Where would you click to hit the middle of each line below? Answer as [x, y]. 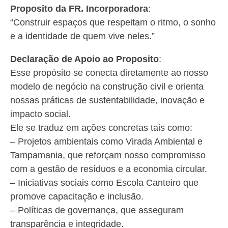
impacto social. [40, 114]
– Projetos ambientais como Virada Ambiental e [106, 141]
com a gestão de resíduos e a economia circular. [109, 169]
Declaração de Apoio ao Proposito [84, 59]
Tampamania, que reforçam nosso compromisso [108, 155]
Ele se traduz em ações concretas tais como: [101, 128]
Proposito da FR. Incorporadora [79, 9]
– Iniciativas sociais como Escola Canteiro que [104, 183]
